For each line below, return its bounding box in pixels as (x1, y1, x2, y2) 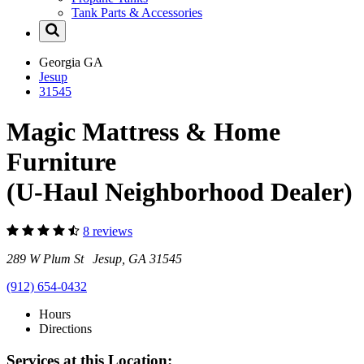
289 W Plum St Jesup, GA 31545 (6, 252, 182, 266)
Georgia (39, 55, 84, 70)
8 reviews (83, 224, 132, 239)
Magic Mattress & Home (6, 116, 280, 146)
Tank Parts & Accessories (71, 6, 202, 20)
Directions (39, 322, 92, 336)
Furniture (6, 146, 116, 176)
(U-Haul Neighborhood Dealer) (6, 176, 353, 206)
